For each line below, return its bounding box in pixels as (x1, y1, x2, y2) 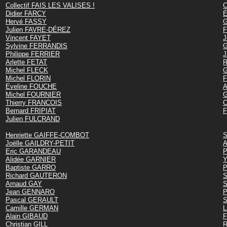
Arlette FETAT (6, 58, 47, 66)
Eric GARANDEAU (6, 147, 61, 155)
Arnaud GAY (6, 179, 42, 187)
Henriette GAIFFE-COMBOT (6, 131, 89, 139)
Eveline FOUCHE (6, 82, 57, 90)
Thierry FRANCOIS (6, 98, 62, 106)
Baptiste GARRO (6, 163, 56, 171)
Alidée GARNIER (6, 155, 56, 163)
